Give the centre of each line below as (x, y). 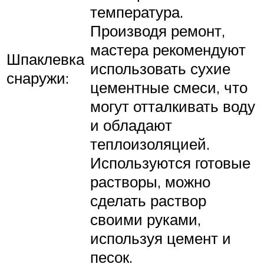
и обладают (131, 125)
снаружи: (38, 77)
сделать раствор (148, 200)
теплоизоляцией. (150, 143)
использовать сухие (160, 68)
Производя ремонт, (158, 30)
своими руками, (146, 219)
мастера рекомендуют (168, 49)
